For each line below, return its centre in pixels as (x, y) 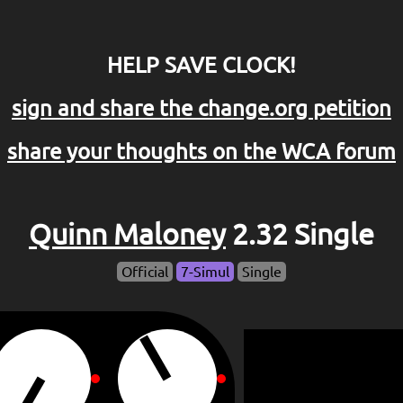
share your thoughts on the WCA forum (201, 151)
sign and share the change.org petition (201, 108)
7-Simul (205, 272)
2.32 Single (300, 234)
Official (145, 272)
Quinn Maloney (127, 234)
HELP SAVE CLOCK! (201, 65)
